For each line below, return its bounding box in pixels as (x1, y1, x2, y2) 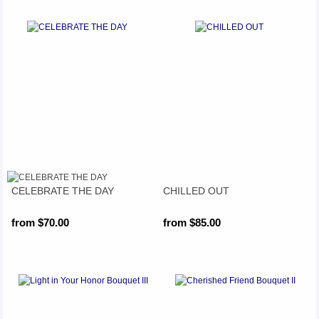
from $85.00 (163, 216, 221, 229)
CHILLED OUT (163, 184, 230, 197)
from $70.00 (11, 216, 69, 229)
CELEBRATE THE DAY (11, 184, 114, 197)
